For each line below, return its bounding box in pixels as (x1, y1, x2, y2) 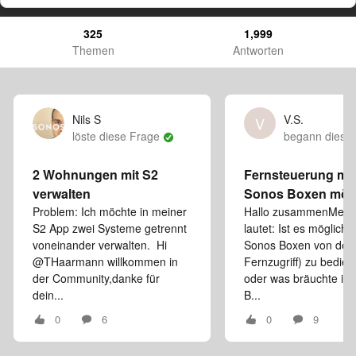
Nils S (72, 111, 101, 127)
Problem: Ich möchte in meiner (33, 203, 187, 219)
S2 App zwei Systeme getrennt (33, 220, 187, 236)
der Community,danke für (33, 270, 160, 286)
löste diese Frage (72, 128, 163, 144)
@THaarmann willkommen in (33, 253, 178, 269)
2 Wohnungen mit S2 (33, 165, 158, 184)
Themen (72, 42, 114, 58)
